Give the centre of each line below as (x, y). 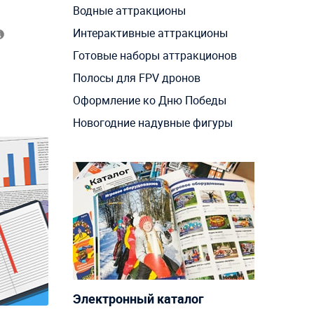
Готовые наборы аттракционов (155, 56)
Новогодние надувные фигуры (152, 123)
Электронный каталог (138, 299)
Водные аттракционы (129, 11)
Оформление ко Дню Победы (149, 101)
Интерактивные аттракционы (150, 33)
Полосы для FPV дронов (136, 78)
